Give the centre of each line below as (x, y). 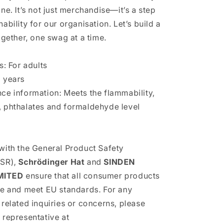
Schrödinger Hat (52, 162)
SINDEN (120, 162)
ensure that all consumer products (92, 176)
